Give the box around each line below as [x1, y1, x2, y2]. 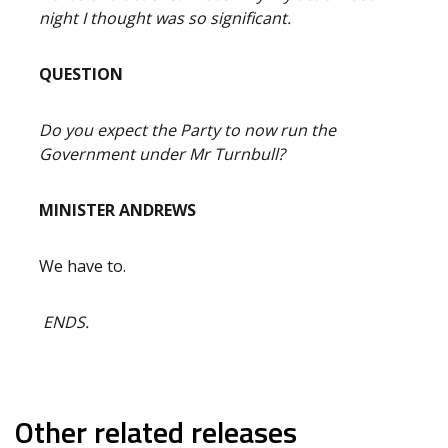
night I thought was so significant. [39, 7, 291, 29]
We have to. [39, 255, 126, 277]
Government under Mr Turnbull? [39, 143, 285, 165]
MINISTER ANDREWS [39, 199, 196, 221]
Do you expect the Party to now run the [39, 119, 336, 141]
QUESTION [39, 63, 123, 85]
